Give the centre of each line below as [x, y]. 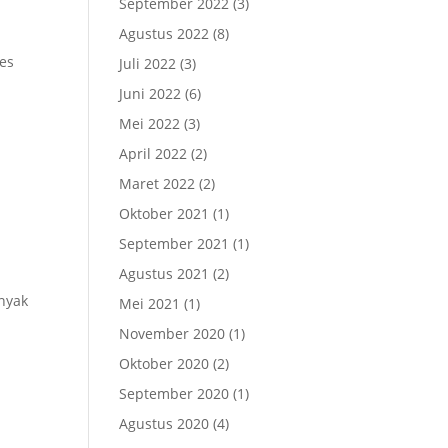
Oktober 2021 [164, 213]
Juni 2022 [150, 93]
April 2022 [153, 153]
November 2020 [172, 333]
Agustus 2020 [164, 423]
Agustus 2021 [164, 273]
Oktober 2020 [164, 363]
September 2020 [174, 393]
